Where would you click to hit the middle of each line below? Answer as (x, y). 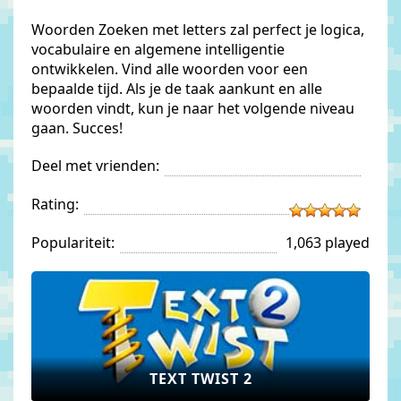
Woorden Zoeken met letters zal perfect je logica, (198, 30)
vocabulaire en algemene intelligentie (158, 49)
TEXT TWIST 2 (200, 379)
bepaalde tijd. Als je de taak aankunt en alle (177, 89)
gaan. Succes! (77, 128)
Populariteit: (73, 243)
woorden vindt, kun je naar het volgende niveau (193, 108)
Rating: (55, 204)
